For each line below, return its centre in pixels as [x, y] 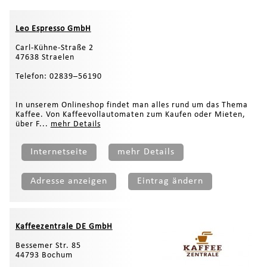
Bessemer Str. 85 [48, 246]
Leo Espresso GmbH [53, 29]
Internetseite [59, 152]
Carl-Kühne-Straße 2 [54, 48]
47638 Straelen [45, 58]
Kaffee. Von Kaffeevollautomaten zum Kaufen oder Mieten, [130, 115]
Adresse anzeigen [69, 181]
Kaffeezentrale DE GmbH [64, 227]
